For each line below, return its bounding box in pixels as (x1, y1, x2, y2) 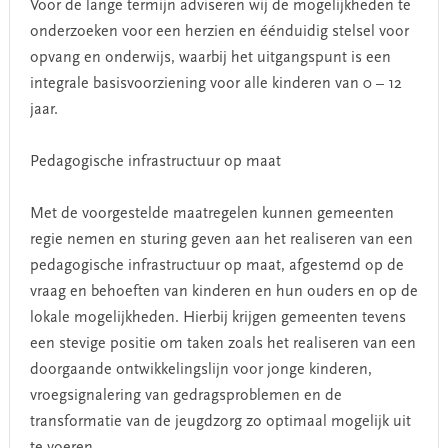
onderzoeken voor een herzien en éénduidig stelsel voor (29, 24, 409, 40)
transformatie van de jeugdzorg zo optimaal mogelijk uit (29, 414, 411, 430)
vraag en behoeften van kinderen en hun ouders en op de (29, 284, 418, 300)
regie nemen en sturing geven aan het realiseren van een (29, 232, 413, 248)
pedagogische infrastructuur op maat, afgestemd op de (29, 258, 404, 274)
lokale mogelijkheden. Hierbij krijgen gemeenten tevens (29, 310, 406, 326)
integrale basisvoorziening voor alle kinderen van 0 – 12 (29, 76, 402, 92)
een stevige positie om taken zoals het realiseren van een (29, 336, 416, 352)
